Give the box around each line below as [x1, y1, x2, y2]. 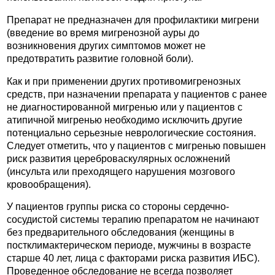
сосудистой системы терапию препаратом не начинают [7, 214, 259, 225]
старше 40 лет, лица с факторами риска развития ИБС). [7, 253, 260, 264]
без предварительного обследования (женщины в [7, 227, 234, 238]
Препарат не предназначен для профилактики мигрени [7, 14, 259, 25]
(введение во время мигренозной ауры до [7, 27, 199, 38]
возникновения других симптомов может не [7, 40, 206, 51]
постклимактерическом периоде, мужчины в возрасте [7, 240, 251, 251]
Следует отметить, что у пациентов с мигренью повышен [7, 140, 266, 151]
